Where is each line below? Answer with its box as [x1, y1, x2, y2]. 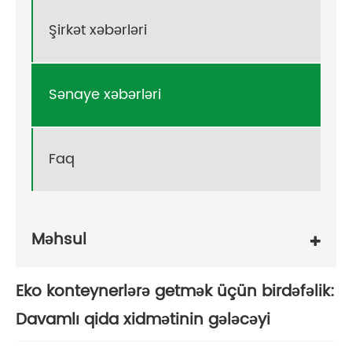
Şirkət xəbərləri [49, 19, 147, 42]
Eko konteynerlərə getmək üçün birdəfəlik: [16, 278, 335, 305]
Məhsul [31, 227, 86, 254]
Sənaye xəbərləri [49, 83, 161, 107]
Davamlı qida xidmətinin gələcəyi [16, 306, 270, 333]
